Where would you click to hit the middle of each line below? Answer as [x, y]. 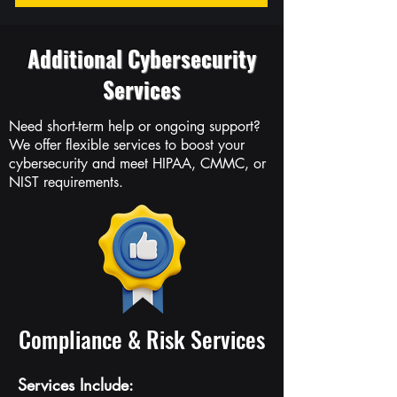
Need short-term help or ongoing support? [135, 126]
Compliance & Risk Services [142, 339]
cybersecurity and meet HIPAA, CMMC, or [137, 163]
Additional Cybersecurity [142, 58]
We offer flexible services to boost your [127, 145]
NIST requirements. [66, 182]
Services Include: [76, 385]
